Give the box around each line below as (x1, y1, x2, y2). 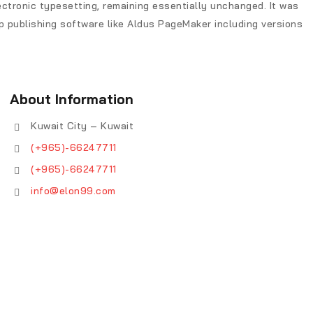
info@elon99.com (31, 184, 116, 198)
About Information (10, 90, 133, 108)
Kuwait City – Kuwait (31, 119, 133, 133)
